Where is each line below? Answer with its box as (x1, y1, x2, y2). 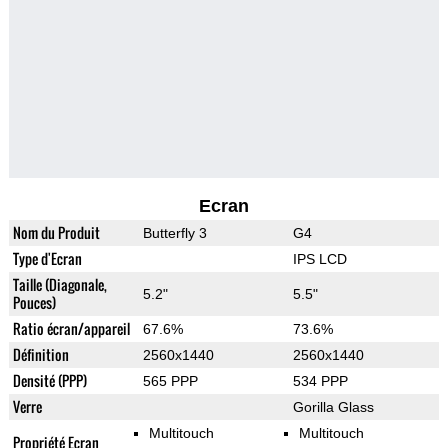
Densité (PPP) (12, 370, 87, 392)
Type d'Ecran (12, 248, 82, 270)
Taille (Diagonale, (12, 274, 107, 296)
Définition (12, 344, 69, 366)
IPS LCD (292, 251, 347, 268)
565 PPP (142, 373, 198, 390)
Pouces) (12, 292, 56, 314)
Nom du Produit (12, 222, 100, 244)
